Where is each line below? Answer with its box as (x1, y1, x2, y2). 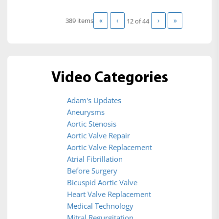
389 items (66, 16, 93, 25)
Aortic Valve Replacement (67, 142, 152, 153)
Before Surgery (67, 166, 117, 176)
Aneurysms (67, 107, 105, 117)
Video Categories (51, 71, 168, 87)
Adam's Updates (67, 95, 121, 106)
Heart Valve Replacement (67, 189, 151, 199)
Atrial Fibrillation (67, 154, 123, 164)
